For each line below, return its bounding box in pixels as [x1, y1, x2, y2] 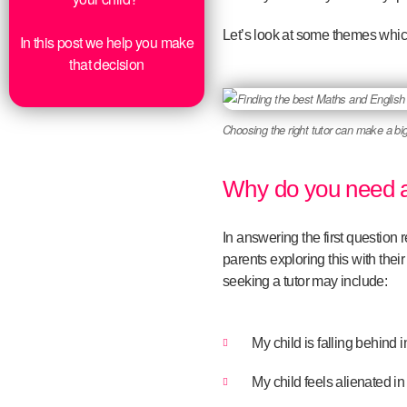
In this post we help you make [19, 31, 194, 53]
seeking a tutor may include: [222, 273, 388, 289]
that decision [69, 53, 144, 74]
